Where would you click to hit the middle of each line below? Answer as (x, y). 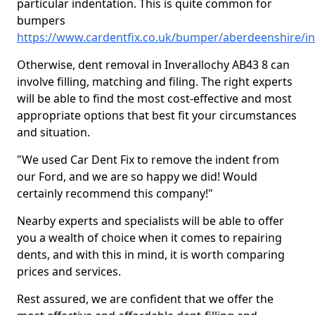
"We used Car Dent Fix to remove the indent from (148, 160)
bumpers (41, 20)
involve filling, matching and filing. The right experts (155, 82)
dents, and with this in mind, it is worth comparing (151, 255)
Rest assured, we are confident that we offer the (145, 299)
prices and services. (70, 271)
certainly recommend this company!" (115, 193)
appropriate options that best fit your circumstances (157, 115)
